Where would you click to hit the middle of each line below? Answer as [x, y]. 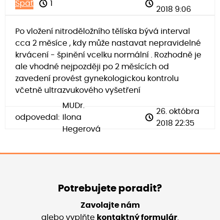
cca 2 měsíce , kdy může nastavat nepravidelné [108, 43]
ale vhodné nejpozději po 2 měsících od [92, 67]
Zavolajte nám [110, 205]
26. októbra [178, 112]
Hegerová [82, 129]
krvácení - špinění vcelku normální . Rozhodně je [108, 55]
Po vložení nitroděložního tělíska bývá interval [103, 31]
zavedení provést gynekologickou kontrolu [97, 78]
